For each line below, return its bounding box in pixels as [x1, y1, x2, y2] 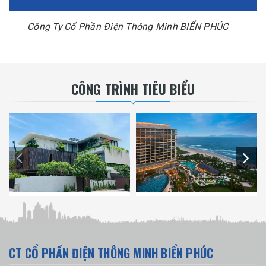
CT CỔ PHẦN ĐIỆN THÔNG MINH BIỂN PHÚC [9, 244, 214, 262]
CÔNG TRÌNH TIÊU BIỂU [71, 79, 195, 99]
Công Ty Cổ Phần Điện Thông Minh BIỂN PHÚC [27, 20, 229, 32]
